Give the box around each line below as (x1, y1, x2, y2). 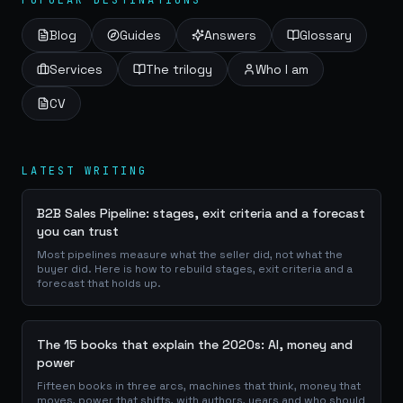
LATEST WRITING (22, 164, 148, 178)
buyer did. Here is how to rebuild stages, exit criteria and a (37, 262, 353, 276)
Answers (204, 27, 256, 43)
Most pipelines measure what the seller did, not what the (37, 247, 343, 262)
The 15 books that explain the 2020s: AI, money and (37, 336, 353, 353)
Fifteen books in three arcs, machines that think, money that (37, 379, 361, 393)
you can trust (37, 223, 119, 239)
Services (49, 61, 103, 77)
